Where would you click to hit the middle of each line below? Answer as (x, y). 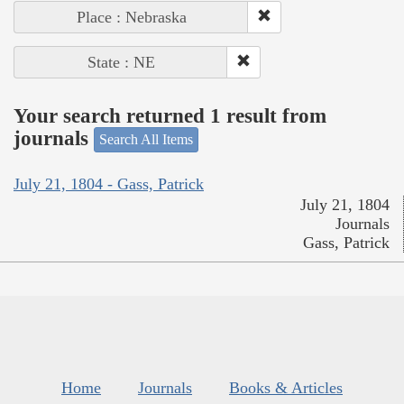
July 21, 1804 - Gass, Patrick (109, 184)
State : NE (121, 63)
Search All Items (146, 140)
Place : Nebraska (131, 18)
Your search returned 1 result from (170, 115)
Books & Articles (286, 387)
